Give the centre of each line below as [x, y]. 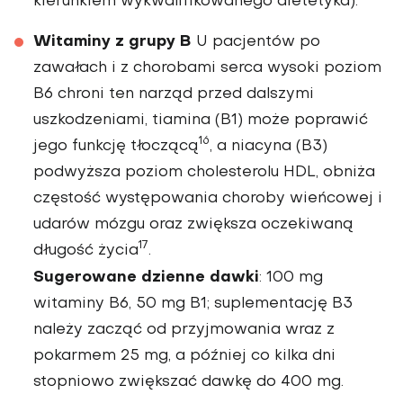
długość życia [86, 251]
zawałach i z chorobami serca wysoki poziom [207, 68]
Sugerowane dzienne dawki [146, 277]
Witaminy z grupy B [112, 41]
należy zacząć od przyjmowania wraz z [184, 330]
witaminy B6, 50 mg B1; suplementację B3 [193, 304]
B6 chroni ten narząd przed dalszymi [174, 94]
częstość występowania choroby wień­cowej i [208, 198]
